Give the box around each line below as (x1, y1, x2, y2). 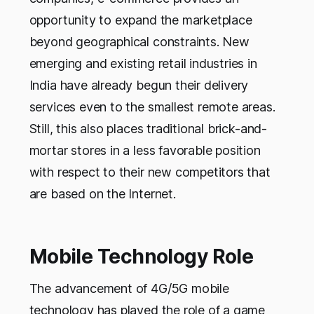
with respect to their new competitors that (29, 165, 271, 180)
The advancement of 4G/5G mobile (29, 281, 229, 296)
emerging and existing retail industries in (29, 56, 257, 71)
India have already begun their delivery (29, 78, 249, 93)
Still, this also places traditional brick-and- (29, 121, 267, 137)
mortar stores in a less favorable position (29, 143, 261, 158)
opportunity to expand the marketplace (29, 13, 252, 28)
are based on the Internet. (29, 186, 176, 202)
